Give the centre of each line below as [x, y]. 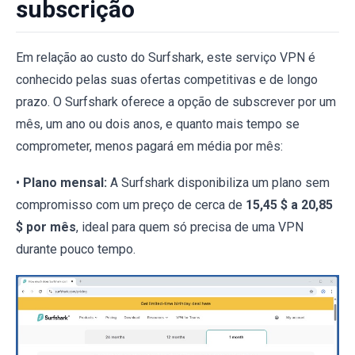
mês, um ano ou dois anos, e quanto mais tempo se [158, 124]
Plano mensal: [65, 183]
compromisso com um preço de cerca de [131, 205]
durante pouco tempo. [76, 250]
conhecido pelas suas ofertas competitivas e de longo [167, 80]
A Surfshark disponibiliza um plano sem [218, 183]
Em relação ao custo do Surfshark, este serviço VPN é [166, 58]
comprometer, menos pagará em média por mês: [149, 147]
